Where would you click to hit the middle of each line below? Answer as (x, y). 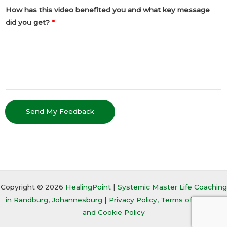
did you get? (29, 22)
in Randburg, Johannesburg (54, 200)
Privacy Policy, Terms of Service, (165, 200)
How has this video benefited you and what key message (108, 9)
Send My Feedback (60, 111)
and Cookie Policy (113, 212)
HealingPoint (88, 187)
